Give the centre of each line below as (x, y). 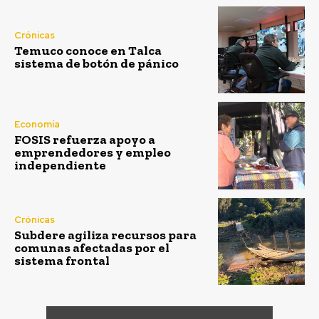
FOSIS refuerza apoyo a (85, 139)
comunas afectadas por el (92, 248)
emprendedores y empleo (93, 152)
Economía (37, 124)
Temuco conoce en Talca (88, 50)
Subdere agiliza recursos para (105, 235)
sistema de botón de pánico (96, 63)
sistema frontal (62, 261)
